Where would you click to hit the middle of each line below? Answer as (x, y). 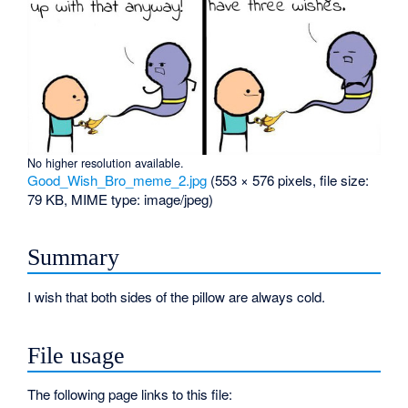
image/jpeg (177, 199)
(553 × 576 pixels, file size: (290, 179)
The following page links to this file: (130, 394)
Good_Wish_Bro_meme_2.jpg (117, 179)
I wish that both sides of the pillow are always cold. (177, 296)
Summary (74, 258)
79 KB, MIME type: (86, 199)
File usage (76, 355)
